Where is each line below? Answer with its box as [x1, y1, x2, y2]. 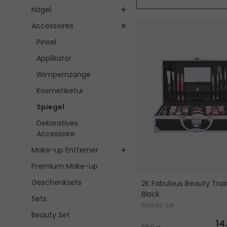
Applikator [36, 53, 71, 64]
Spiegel [36, 102, 64, 112]
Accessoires [31, 21, 73, 31]
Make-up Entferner [31, 145, 98, 156]
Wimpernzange [36, 69, 91, 80]
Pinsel [36, 37, 56, 48]
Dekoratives [36, 118, 78, 129]
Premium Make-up [31, 161, 98, 172]
